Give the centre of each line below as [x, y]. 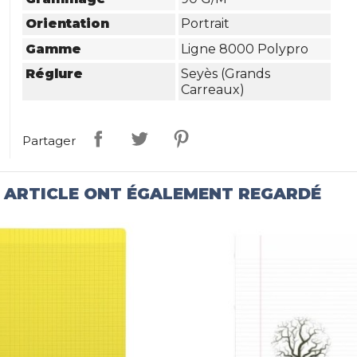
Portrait [206, 24]
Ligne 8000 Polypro [245, 49]
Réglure [55, 73]
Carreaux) [213, 89]
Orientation [68, 24]
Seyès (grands [226, 73]
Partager [49, 140]
